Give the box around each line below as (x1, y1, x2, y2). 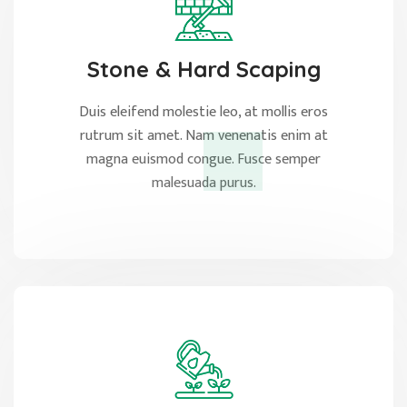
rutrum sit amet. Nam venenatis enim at (79, 123, 328, 148)
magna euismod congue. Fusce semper (86, 146, 321, 172)
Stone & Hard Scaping (86, 55, 321, 83)
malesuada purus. (151, 170, 256, 195)
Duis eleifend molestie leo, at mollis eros (79, 99, 328, 124)
